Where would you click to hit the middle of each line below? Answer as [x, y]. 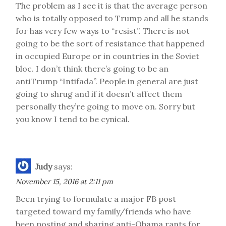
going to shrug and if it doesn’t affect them [99, 94]
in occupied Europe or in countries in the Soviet [107, 56]
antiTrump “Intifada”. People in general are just [107, 81]
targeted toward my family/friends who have [103, 211]
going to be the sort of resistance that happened [110, 43]
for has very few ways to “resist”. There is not [103, 31]
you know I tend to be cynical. [73, 119]
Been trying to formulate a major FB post [96, 199]
